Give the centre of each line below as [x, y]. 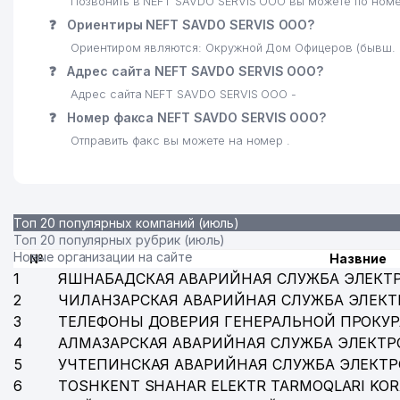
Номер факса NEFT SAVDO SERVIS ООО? [195, 117]
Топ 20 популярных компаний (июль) [127, 223]
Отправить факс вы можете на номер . [181, 141]
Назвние [358, 258]
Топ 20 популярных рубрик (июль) [120, 240]
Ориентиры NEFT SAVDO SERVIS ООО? [189, 25]
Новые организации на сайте [103, 257]
